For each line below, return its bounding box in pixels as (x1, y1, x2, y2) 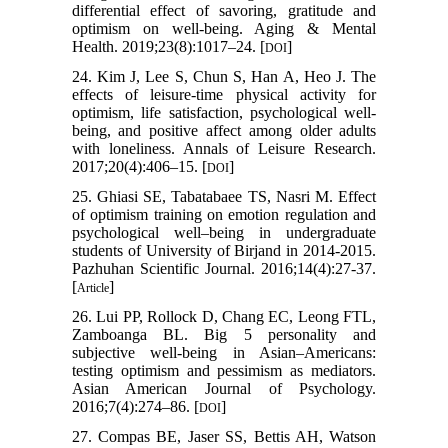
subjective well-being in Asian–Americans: (71, 343, 377, 361)
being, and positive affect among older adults (71, 121, 377, 139)
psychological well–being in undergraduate (71, 223, 377, 241)
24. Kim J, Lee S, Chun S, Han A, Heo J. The (71, 67, 377, 85)
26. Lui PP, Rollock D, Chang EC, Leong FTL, (71, 307, 377, 325)
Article (76, 280, 109, 295)
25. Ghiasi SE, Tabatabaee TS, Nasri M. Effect (71, 187, 377, 205)
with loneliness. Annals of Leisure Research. (71, 139, 377, 157)
